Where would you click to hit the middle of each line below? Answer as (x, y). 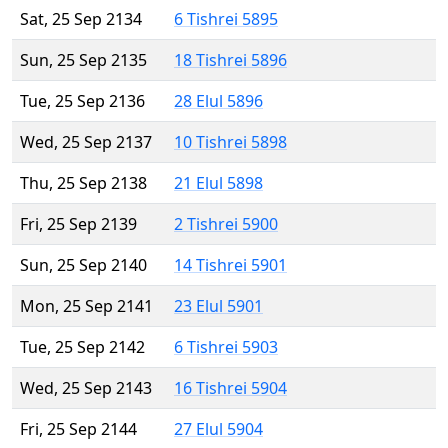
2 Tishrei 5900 (226, 224)
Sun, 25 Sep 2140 (83, 265)
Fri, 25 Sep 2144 (78, 429)
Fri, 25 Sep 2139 (78, 224)
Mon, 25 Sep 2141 (86, 306)
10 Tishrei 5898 (230, 142)
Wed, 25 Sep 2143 (86, 388)
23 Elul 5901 (218, 306)
